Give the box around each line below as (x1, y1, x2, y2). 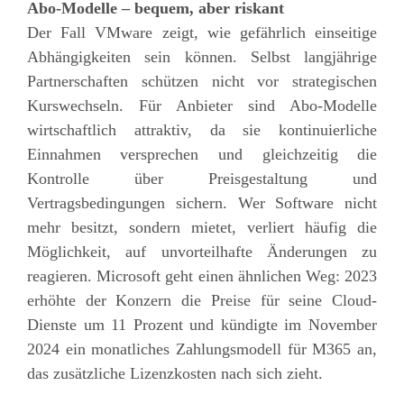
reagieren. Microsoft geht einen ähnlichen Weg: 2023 (26, 266, 378, 285)
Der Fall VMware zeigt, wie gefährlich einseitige (26, 23, 378, 41)
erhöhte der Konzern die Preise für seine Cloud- (26, 290, 378, 309)
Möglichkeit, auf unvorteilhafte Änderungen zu (26, 242, 378, 261)
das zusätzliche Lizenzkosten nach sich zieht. (26, 363, 323, 382)
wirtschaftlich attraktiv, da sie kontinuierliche (26, 120, 378, 139)
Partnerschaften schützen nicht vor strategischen (26, 71, 378, 90)
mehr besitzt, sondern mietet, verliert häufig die (26, 217, 378, 236)
